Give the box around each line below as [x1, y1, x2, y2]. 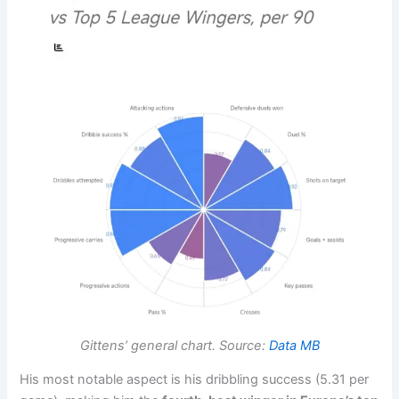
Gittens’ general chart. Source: [79, 337, 269, 354]
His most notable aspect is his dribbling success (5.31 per [20, 371, 370, 388]
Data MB [268, 337, 320, 354]
